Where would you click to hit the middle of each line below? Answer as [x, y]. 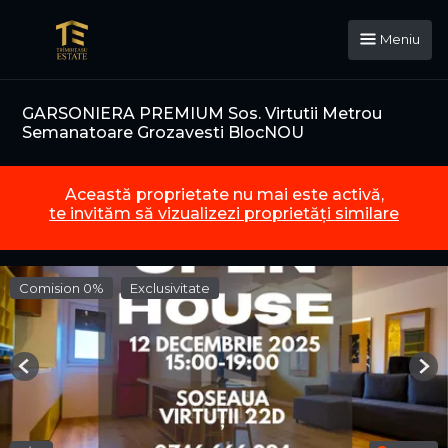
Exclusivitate [170, 288]
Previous [51, 373]
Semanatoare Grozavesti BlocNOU [163, 132]
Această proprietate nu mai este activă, [224, 195]
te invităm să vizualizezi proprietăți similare [224, 214]
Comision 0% [61, 288]
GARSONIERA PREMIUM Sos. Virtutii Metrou [202, 113]
